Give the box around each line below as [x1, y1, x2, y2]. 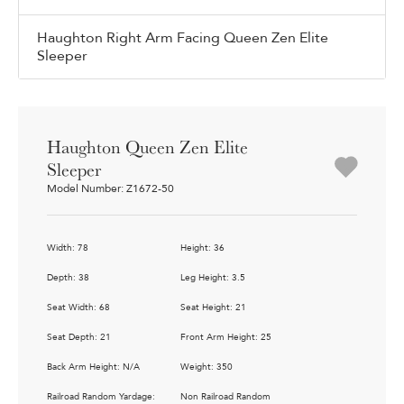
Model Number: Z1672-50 [47, 181, 174, 197]
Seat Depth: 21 [47, 331, 111, 344]
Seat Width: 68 [47, 301, 110, 315]
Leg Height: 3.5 [180, 271, 245, 285]
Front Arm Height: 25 [180, 331, 271, 344]
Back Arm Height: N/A [47, 361, 140, 374]
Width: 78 [47, 242, 88, 255]
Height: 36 [180, 242, 225, 255]
